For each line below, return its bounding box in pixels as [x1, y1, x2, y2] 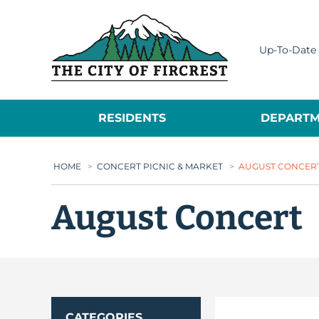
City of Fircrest [229, 15, 312, 28]
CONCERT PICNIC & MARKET [97, 161, 223, 172]
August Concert [51, 197, 303, 239]
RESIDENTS [98, 111, 167, 125]
